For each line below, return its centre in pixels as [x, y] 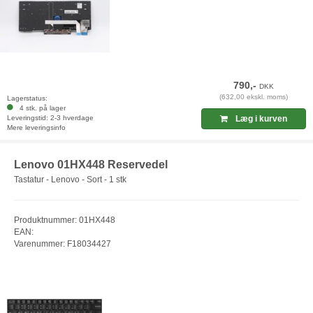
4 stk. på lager [41, 108]
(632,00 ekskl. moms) [254, 96]
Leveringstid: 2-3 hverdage [50, 117]
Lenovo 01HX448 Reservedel [91, 164]
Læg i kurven [261, 118]
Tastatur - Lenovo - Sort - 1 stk [70, 180]
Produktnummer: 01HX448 [65, 220]
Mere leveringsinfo [36, 127]
